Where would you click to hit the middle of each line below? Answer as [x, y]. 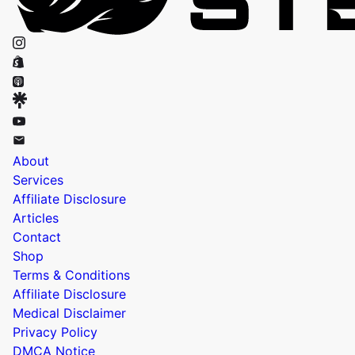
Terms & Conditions [71, 275]
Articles [36, 218]
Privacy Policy [55, 332]
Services [38, 179]
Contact [37, 237]
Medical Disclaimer [69, 313]
